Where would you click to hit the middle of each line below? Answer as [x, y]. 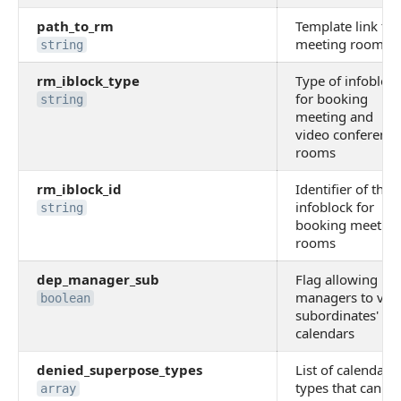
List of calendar [342, 370]
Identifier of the [343, 189]
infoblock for [335, 207]
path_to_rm [75, 26]
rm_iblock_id [79, 189]
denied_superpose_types [119, 370]
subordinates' [337, 315]
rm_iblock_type [88, 81]
